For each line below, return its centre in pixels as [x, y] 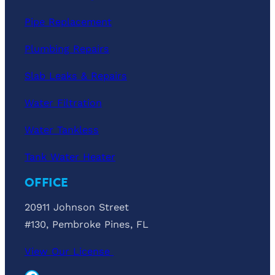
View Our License [69, 251]
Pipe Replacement [68, 21]
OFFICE [47, 182]
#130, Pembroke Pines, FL [87, 224]
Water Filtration [63, 103]
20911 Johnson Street [77, 207]
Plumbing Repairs [67, 48]
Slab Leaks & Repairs [76, 76]
